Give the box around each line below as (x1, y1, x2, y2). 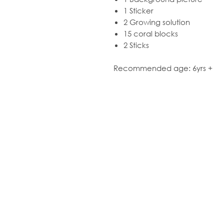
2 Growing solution (123, 17, 190, 27)
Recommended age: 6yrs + (113, 63, 212, 73)
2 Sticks (123, 40, 149, 50)
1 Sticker (123, 5, 153, 15)
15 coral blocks (123, 28, 178, 38)
